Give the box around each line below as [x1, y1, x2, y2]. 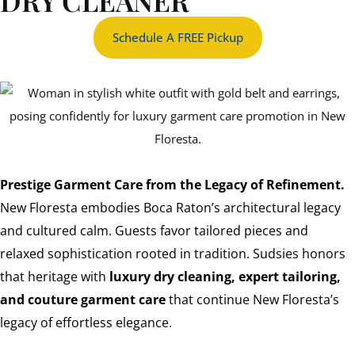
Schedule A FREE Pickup [112, 29, 243, 45]
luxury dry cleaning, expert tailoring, [109, 267, 341, 285]
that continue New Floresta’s [166, 290, 339, 308]
